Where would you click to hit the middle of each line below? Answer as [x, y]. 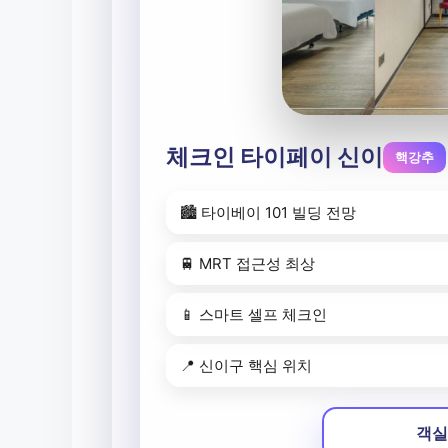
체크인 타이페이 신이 [274, 157]
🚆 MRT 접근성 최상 [247, 264]
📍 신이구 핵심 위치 [246, 366]
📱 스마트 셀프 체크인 [253, 315]
